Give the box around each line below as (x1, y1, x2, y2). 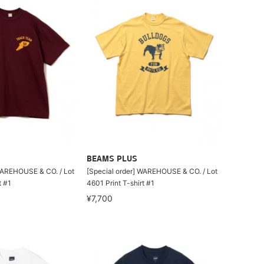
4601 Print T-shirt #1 (87, 178, 155, 187)
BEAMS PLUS (87, 154, 138, 164)
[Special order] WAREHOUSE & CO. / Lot (87, 166, 218, 176)
